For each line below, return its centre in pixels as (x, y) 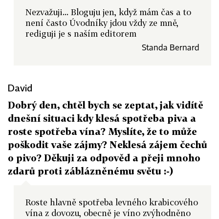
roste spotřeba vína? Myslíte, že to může (102, 131)
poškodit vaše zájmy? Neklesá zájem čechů (108, 144)
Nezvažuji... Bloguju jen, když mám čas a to (108, 12)
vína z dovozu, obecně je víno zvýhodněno (108, 213)
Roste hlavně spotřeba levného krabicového (112, 202)
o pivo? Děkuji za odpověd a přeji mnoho (104, 158)
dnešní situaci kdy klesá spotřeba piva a (102, 118)
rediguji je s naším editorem (81, 33)
